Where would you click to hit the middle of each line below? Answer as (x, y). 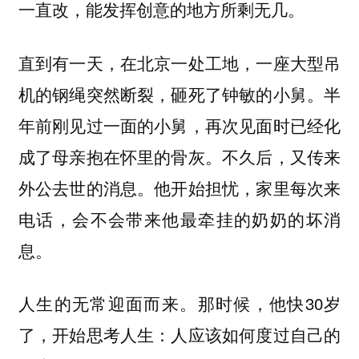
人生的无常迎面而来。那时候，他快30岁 (179, 303)
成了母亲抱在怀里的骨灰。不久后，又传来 (179, 156)
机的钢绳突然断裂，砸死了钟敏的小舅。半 (179, 93)
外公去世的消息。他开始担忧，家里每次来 (179, 187)
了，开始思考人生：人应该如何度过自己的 (179, 335)
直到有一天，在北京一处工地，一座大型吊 (179, 62)
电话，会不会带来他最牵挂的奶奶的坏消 (179, 218)
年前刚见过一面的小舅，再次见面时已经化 (179, 125)
